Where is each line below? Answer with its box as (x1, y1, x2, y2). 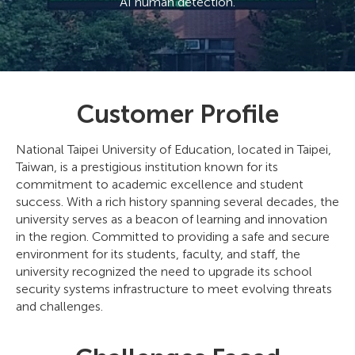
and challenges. (16, 299, 103, 314)
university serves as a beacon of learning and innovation (16, 212, 327, 227)
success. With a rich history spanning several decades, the (16, 194, 339, 209)
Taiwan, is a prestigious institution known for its (16, 159, 278, 174)
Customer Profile (76, 99, 279, 129)
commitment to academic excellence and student (16, 177, 303, 192)
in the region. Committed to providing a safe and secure (16, 229, 330, 244)
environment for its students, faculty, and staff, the (16, 246, 300, 261)
